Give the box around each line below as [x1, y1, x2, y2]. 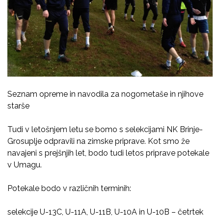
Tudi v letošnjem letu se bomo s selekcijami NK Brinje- [7, 124, 203, 134]
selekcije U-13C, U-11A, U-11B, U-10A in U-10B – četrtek [7, 207, 203, 217]
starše [7, 101, 29, 110]
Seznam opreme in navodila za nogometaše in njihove [7, 89, 203, 99]
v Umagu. [7, 160, 42, 169]
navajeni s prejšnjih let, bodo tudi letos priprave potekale [7, 148, 209, 158]
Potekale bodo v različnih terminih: [7, 183, 131, 193]
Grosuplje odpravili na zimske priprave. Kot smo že [7, 136, 190, 146]
